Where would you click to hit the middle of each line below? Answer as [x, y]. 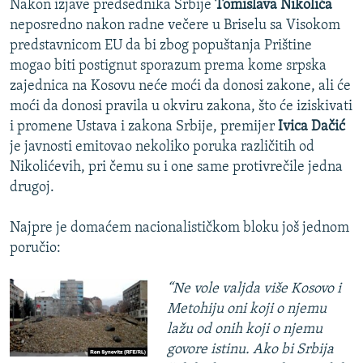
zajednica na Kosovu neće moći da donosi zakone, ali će [180, 87]
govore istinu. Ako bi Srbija [250, 350]
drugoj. [32, 188]
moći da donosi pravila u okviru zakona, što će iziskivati [181, 107]
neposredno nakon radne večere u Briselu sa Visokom [175, 26]
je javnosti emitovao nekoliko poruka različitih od [162, 147]
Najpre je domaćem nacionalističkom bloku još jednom [179, 228]
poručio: [35, 249]
